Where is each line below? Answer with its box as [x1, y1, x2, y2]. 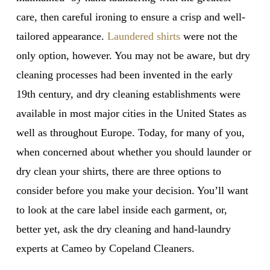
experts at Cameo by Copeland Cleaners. [16, 242, 195, 254]
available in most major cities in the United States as [16, 107, 246, 119]
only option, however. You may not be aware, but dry [16, 49, 250, 61]
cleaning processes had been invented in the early [16, 68, 233, 81]
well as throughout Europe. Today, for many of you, [16, 126, 245, 139]
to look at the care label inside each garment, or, [16, 203, 227, 216]
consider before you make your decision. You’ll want [16, 184, 248, 196]
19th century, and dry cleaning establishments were [16, 87, 240, 100]
